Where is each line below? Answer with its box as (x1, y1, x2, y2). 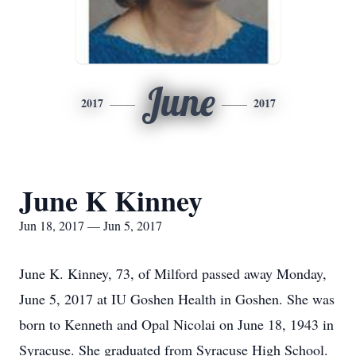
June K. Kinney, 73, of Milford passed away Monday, (19, 264, 327, 283)
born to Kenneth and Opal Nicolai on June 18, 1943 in (19, 315, 334, 334)
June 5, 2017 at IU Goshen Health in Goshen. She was (19, 289, 335, 308)
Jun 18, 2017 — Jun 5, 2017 (19, 217, 162, 234)
